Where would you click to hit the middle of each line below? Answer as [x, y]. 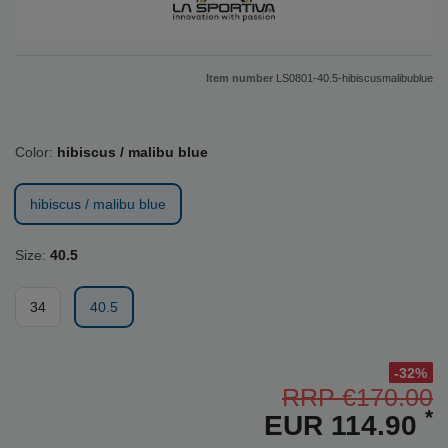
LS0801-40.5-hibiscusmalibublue [354, 78]
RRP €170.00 [357, 396]
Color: [34, 152]
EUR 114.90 [344, 425]
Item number [241, 78]
